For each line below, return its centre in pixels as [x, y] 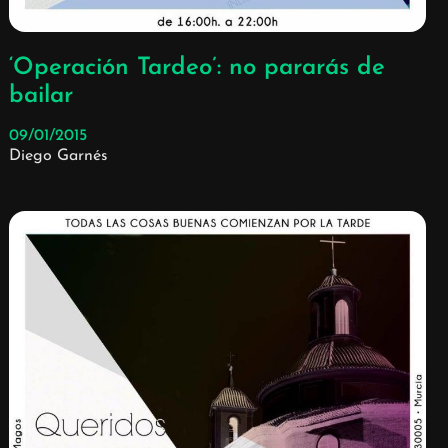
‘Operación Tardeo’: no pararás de [196, 68]
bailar [40, 96]
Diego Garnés [58, 156]
